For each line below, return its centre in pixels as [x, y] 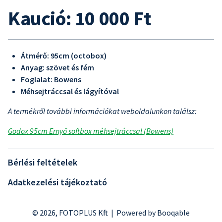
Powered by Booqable [153, 213]
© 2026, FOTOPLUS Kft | [74, 213]
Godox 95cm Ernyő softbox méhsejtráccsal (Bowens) [91, 131]
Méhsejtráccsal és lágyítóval [70, 91]
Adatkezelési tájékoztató [57, 182]
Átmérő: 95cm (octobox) [64, 55]
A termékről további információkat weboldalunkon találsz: [102, 111]
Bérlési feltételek [43, 162]
